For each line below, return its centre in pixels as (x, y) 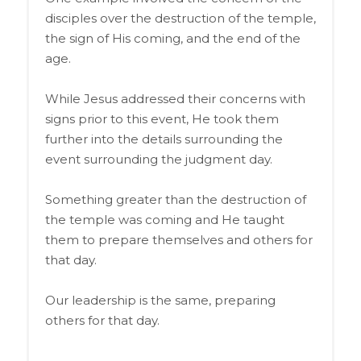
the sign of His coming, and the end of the (172, 38)
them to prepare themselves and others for (178, 239)
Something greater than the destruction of (175, 199)
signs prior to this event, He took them (162, 118)
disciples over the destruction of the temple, (180, 18)
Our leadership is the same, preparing (160, 300)
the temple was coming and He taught (164, 219)
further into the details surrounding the (164, 139)
